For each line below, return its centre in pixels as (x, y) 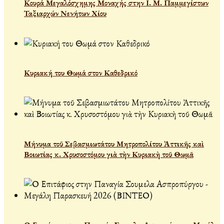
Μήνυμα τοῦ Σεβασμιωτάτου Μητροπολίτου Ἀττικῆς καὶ (114, 143)
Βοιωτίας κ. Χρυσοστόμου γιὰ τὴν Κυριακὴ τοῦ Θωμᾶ (109, 154)
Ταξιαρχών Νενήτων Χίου (65, 13)
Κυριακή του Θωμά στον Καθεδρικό (81, 73)
